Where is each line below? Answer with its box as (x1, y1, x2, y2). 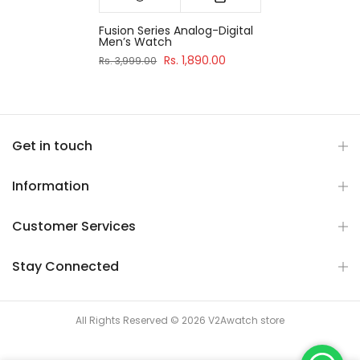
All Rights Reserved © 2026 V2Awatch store (76, 313, 284, 327)
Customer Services (12, 216, 136, 235)
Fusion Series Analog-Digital (99, 22, 254, 39)
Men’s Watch (99, 33, 173, 50)
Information (12, 176, 89, 195)
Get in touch (12, 136, 92, 155)
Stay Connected (12, 256, 119, 276)
